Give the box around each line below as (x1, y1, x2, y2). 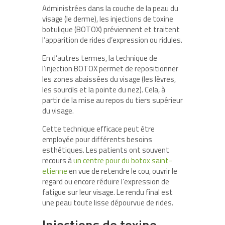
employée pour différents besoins (42, 134, 152, 146)
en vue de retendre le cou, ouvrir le (67, 165, 177, 177)
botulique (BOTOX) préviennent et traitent (42, 24, 180, 36)
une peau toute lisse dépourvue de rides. (42, 197, 173, 209)
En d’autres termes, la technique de (42, 52, 157, 64)
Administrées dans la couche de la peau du (42, 3, 178, 15)
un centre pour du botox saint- (73, 155, 172, 167)
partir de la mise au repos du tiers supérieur (42, 94, 183, 106)
